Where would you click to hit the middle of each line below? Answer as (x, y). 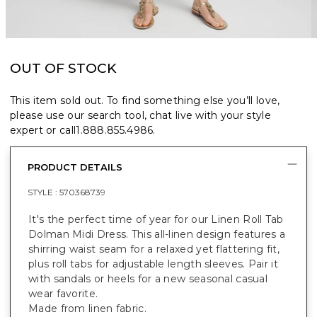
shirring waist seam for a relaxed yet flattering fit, (154, 249)
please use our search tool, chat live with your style (140, 115)
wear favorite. (63, 293)
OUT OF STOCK (63, 68)
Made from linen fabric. (87, 308)
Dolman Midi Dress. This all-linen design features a (157, 234)
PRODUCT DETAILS (75, 167)
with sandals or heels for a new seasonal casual (148, 278)
